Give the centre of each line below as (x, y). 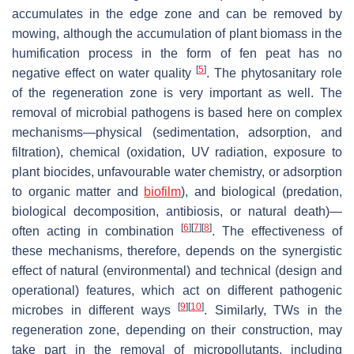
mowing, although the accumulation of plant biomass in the (177, 34)
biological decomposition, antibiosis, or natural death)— (177, 212)
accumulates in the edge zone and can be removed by (177, 14)
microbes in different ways (95, 311)
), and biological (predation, (262, 192)
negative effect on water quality (104, 73)
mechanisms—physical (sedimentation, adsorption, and (177, 133)
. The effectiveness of (277, 232)
